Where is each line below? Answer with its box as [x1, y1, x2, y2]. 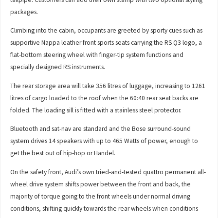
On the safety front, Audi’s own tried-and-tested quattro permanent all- [10, 167, 206, 176]
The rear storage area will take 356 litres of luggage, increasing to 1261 [10, 81, 206, 90]
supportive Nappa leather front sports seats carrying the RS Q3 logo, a [10, 38, 202, 47]
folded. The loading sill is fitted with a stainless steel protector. [10, 106, 182, 114]
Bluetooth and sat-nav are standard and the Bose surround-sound [10, 125, 191, 133]
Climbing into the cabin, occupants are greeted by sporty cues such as [10, 26, 203, 35]
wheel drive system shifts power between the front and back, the [10, 180, 191, 188]
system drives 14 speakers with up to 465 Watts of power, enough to [10, 137, 199, 145]
